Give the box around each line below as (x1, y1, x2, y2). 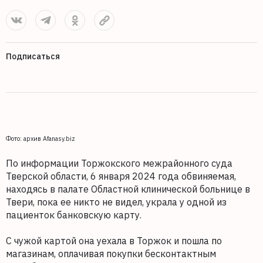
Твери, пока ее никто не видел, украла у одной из (6, 196, 227, 208)
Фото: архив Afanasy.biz (6, 134, 75, 143)
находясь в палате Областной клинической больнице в (6, 183, 250, 195)
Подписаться (6, 51, 60, 62)
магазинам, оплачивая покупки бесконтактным (6, 248, 216, 259)
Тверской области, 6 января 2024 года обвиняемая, (6, 170, 236, 182)
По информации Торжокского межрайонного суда (6, 157, 232, 169)
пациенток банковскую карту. (6, 209, 141, 221)
